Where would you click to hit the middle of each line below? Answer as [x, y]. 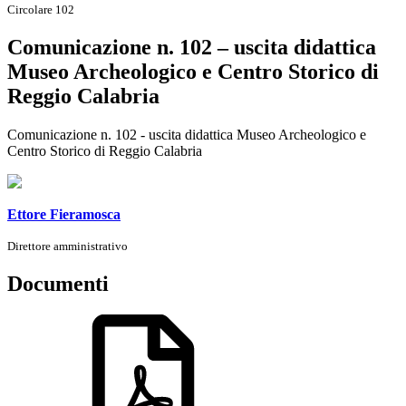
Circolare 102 [41, 9]
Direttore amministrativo [68, 246]
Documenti [58, 283]
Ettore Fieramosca [64, 214]
